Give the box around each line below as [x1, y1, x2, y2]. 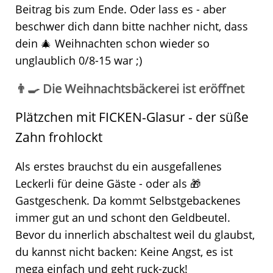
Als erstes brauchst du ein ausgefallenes [15, 159, 222, 174]
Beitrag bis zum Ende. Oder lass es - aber [15, 1, 226, 16]
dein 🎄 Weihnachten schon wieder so [15, 35, 210, 51]
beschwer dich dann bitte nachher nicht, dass [15, 18, 248, 34]
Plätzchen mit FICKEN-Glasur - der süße [15, 108, 249, 126]
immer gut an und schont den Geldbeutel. [15, 210, 230, 225]
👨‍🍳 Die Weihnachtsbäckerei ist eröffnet [15, 79, 244, 97]
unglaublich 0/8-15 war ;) [15, 52, 142, 68]
